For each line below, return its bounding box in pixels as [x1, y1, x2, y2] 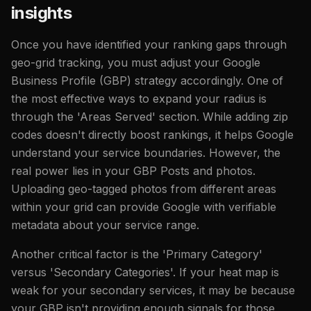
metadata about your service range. [11, 217, 199, 232]
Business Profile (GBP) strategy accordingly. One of [11, 73, 283, 87]
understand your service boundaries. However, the [11, 145, 280, 160]
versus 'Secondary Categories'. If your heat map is [11, 264, 279, 279]
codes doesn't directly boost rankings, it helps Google [11, 127, 294, 142]
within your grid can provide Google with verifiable [11, 199, 276, 214]
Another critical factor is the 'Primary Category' [11, 246, 262, 261]
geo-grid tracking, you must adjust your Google [11, 55, 260, 69]
